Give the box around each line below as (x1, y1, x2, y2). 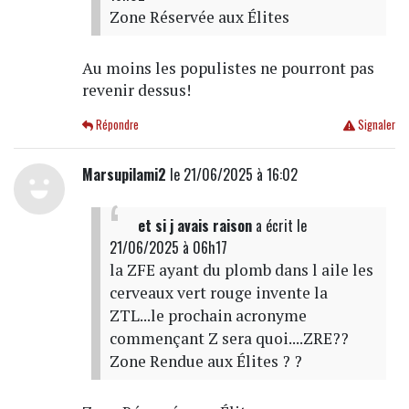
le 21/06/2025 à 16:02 (165, 163, 298, 186)
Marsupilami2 (81, 163, 166, 186)
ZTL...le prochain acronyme (109, 305, 307, 327)
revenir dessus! (81, 79, 191, 101)
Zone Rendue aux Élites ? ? (109, 351, 302, 372)
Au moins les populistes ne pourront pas (81, 58, 374, 79)
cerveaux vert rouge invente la (109, 282, 328, 304)
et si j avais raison (137, 215, 252, 237)
